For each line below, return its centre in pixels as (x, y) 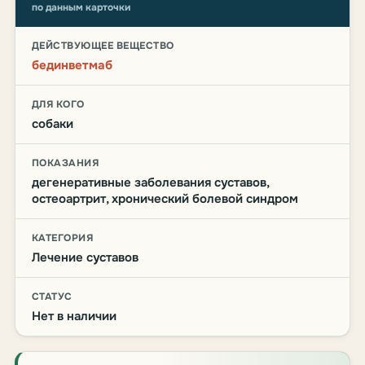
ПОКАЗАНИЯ (66, 163)
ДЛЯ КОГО (58, 104)
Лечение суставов (85, 257)
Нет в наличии (74, 316)
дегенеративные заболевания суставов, (150, 182)
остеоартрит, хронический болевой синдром (165, 199)
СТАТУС (52, 297)
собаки (53, 124)
